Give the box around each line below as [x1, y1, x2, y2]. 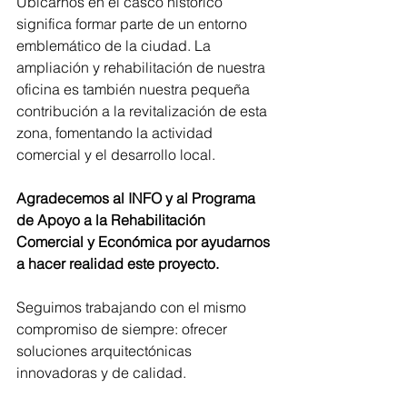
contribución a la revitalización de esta [16, 102, 271, 120]
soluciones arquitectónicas [16, 342, 195, 360]
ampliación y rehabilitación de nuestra [16, 58, 269, 76]
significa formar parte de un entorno [16, 15, 251, 33]
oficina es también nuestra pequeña [16, 80, 253, 98]
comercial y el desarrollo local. [16, 145, 215, 164]
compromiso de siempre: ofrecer [16, 320, 231, 338]
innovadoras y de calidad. [16, 363, 186, 382]
